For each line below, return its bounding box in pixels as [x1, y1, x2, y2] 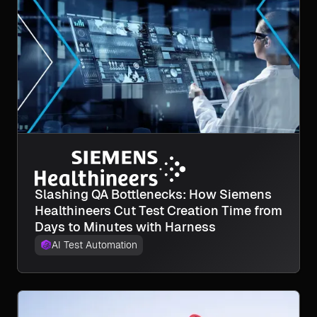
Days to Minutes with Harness [35, 219, 216, 234]
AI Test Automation [51, 238, 137, 250]
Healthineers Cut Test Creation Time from [35, 202, 282, 218]
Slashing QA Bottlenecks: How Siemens [35, 186, 272, 202]
